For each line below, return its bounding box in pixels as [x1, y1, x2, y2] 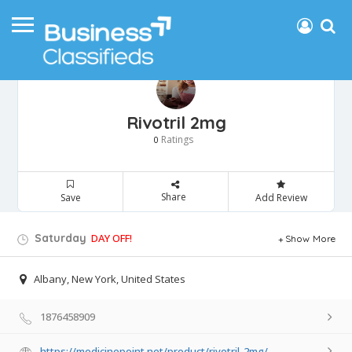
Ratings [159, 133, 193, 147]
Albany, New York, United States [34, 272, 185, 287]
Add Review [255, 191, 307, 205]
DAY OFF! [91, 231, 132, 246]
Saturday [31, 231, 86, 246]
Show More [284, 233, 336, 245]
